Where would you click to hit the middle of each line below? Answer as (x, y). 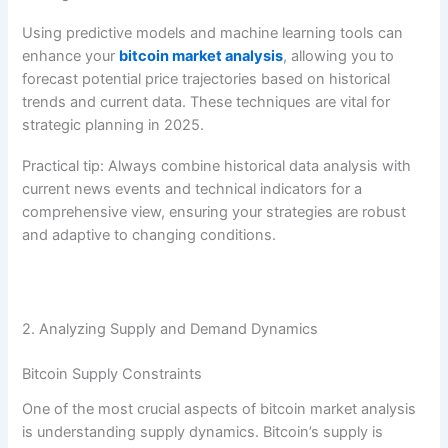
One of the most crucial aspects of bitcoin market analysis (219, 409)
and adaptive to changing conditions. (149, 234)
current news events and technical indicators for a (192, 188)
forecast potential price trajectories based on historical (206, 79)
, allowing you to (339, 56)
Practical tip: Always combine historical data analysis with (217, 165)
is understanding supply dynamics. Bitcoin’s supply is (203, 432)
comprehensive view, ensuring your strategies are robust (214, 211)
